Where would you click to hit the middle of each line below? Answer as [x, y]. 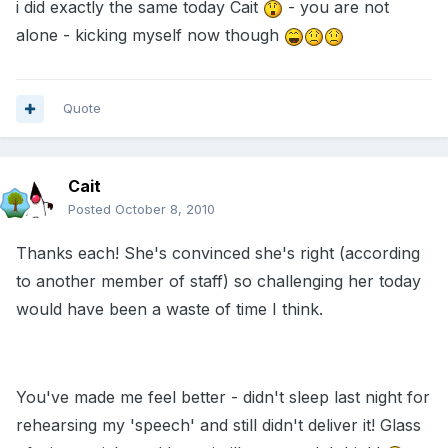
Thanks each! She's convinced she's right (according [218, 253]
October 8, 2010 [165, 209]
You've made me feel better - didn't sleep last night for [223, 397]
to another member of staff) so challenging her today [218, 281]
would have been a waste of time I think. [169, 309]
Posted [91, 209]
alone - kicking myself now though [150, 35]
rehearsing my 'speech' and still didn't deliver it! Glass [218, 425]
